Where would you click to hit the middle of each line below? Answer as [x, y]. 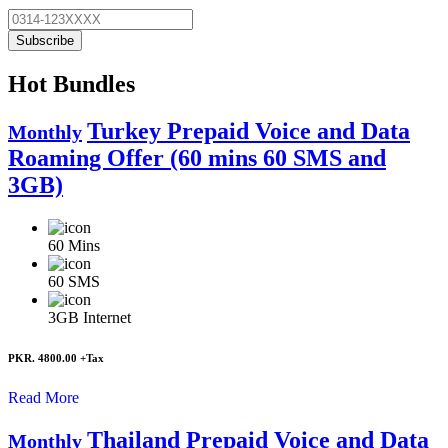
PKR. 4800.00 [44, 357]
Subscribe [45, 40]
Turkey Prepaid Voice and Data [248, 130]
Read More [43, 397]
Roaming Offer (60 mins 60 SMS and [197, 157]
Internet [107, 317]
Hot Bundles [71, 83]
